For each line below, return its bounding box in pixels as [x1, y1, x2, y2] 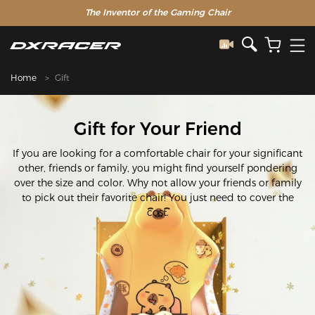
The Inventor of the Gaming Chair [84, 7, 231, 18]
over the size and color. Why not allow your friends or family [13, 176, 302, 189]
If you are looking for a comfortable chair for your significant [13, 146, 302, 160]
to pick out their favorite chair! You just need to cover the [21, 191, 294, 204]
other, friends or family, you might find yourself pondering [18, 161, 297, 174]
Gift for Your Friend [73, 118, 242, 140]
